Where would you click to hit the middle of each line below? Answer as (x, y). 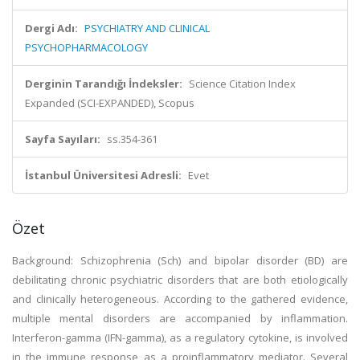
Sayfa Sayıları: (63, 139)
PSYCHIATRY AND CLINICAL (147, 28)
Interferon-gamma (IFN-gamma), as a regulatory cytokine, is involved (180, 337)
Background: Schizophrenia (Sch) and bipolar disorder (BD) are (180, 260)
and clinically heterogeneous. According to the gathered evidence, (180, 299)
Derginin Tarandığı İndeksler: (104, 84)
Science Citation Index (242, 84)
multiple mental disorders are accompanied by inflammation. (180, 318)
